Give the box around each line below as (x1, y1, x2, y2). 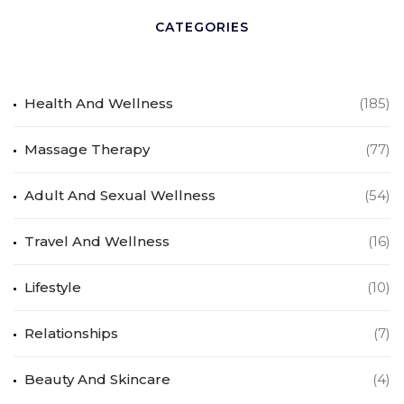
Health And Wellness (24, 95, 173, 113)
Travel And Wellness (24, 233, 170, 251)
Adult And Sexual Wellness (24, 187, 216, 205)
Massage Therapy (24, 141, 150, 159)
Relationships (24, 325, 118, 343)
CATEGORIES (155, 19, 249, 36)
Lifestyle (24, 279, 81, 297)
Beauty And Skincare (24, 371, 170, 389)
